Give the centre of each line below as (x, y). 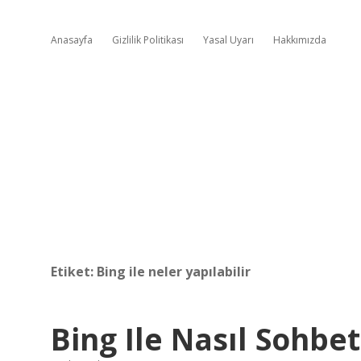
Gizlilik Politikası (148, 40)
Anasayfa (72, 40)
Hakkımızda (300, 40)
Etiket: (74, 272)
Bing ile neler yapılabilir (174, 272)
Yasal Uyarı (228, 40)
